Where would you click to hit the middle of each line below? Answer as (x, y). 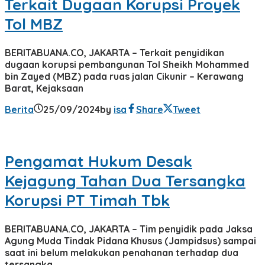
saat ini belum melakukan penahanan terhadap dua (122, 252)
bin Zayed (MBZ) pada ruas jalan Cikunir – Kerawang (124, 76)
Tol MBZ (34, 24)
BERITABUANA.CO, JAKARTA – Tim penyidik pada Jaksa (129, 229)
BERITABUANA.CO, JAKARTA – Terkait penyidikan (114, 52)
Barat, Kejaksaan (44, 88)
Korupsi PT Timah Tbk (87, 201)
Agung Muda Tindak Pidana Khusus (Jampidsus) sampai (130, 240)
